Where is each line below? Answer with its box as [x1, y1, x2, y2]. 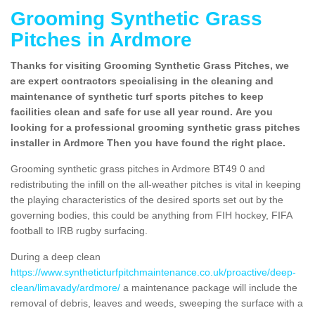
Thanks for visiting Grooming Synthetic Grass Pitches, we [11, 59, 289, 71]
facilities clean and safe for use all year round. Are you [11, 105, 273, 117]
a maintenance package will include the [120, 281, 297, 293]
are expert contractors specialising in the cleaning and [11, 75, 274, 86]
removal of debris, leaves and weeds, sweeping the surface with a [11, 297, 303, 309]
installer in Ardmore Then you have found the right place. [11, 136, 285, 148]
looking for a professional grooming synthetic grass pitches [11, 121, 300, 133]
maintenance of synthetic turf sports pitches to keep [11, 90, 264, 102]
